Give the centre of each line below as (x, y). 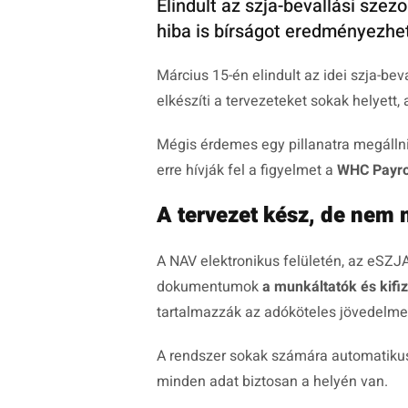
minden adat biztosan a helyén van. (272, 382)
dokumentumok (209, 287)
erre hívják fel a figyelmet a (247, 171)
